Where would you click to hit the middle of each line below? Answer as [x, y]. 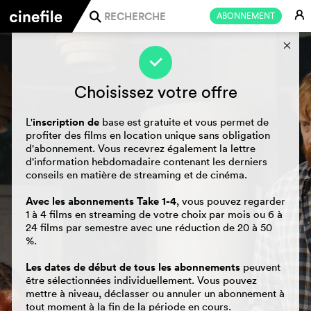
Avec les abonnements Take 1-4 [101, 201]
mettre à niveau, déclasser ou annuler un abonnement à [155, 293]
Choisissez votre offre [155, 92]
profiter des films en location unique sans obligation [148, 135]
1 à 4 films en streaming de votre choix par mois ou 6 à [154, 214]
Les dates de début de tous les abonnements [134, 267]
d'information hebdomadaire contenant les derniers [146, 161]
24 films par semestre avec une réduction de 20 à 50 [149, 227]
